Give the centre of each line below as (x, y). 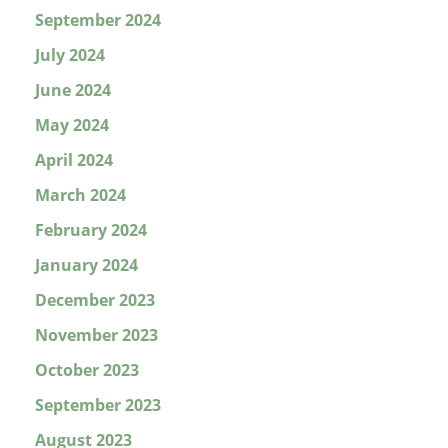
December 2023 (95, 300)
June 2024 (73, 90)
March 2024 (80, 195)
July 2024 (70, 55)
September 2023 (98, 405)
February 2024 (91, 230)
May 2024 (72, 125)
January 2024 (86, 265)
